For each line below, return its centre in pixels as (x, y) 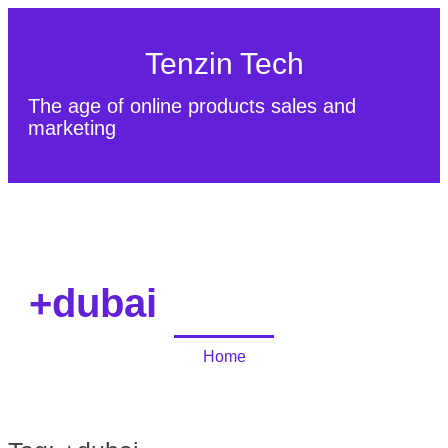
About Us (220, 189)
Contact (301, 189)
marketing (72, 128)
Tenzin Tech (224, 63)
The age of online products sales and (192, 106)
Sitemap (380, 189)
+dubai (92, 302)
